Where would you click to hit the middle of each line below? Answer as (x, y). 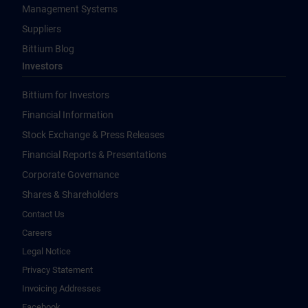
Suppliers (42, 29)
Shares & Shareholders (70, 195)
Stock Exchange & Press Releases (93, 135)
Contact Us (43, 214)
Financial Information (68, 115)
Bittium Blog (48, 49)
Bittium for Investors (66, 95)
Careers (37, 233)
